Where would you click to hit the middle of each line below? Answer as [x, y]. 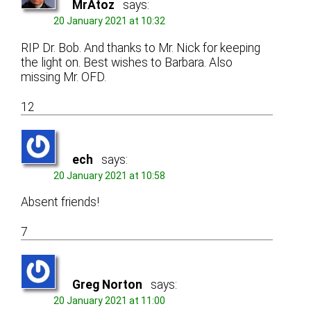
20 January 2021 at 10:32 [110, 20]
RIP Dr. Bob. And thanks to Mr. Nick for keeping [141, 48]
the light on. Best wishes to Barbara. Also [127, 62]
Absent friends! [60, 202]
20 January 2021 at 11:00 [110, 301]
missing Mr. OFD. [64, 77]
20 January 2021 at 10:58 [110, 175]
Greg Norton [108, 285]
